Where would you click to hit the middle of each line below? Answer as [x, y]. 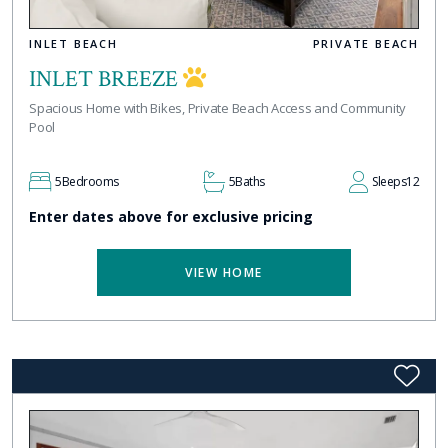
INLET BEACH [73, 44]
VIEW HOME [224, 273]
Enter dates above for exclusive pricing [171, 217]
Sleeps [389, 182]
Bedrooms [90, 182]
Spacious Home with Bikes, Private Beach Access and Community [217, 108]
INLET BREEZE [106, 79]
